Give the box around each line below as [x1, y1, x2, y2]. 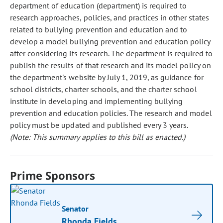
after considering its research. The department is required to [10, 48, 213, 58]
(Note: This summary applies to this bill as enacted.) [10, 132, 186, 142]
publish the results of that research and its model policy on [10, 60, 211, 70]
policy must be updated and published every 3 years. [10, 120, 189, 130]
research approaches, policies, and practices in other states [10, 12, 209, 22]
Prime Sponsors [10, 168, 96, 183]
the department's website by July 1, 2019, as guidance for [10, 72, 204, 82]
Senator [62, 204, 89, 214]
